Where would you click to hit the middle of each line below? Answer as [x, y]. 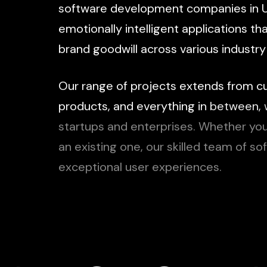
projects [153, 86]
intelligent [152, 29]
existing [95, 147]
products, [84, 107]
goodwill [115, 49]
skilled [183, 147]
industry [243, 49]
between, [235, 107]
